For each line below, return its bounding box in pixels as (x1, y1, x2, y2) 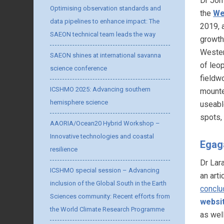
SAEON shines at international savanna (50, 51, 161, 59)
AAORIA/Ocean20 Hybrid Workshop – (50, 119, 160, 127)
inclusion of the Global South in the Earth (50, 179, 167, 187)
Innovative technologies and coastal (50, 132, 154, 140)
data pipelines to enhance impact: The (50, 17, 160, 25)
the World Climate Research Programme (50, 205, 165, 213)
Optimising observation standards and (50, 4, 161, 12)
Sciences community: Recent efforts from (50, 192, 170, 200)
